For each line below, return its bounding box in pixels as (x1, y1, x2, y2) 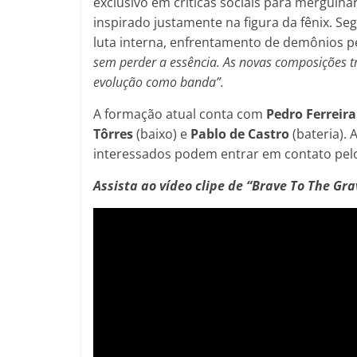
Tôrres (93, 124, 133, 143)
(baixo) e (133, 124, 190, 143)
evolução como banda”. (93, 73, 224, 91)
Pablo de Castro (190, 124, 289, 143)
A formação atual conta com (93, 104, 266, 123)
